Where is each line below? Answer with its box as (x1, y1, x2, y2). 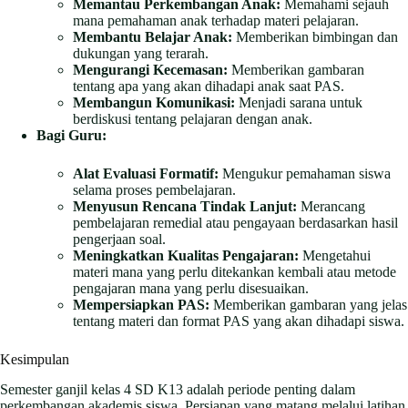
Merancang (297, 199, 365, 215)
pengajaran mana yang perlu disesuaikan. (73, 280, 309, 297)
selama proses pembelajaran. (73, 182, 236, 199)
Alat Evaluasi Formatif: (73, 166, 219, 182)
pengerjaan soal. (73, 231, 166, 248)
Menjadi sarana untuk (235, 95, 362, 111)
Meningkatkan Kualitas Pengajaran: (73, 248, 299, 264)
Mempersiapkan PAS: (73, 297, 209, 313)
